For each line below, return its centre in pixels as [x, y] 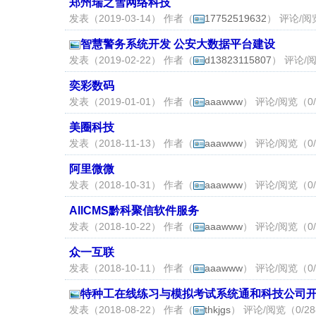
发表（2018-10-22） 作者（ [131, 226]
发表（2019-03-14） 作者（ [131, 18]
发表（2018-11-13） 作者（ [131, 143]
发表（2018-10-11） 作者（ [131, 268]
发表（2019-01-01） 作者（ [131, 102]
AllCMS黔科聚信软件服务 [134, 211]
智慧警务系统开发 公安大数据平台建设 [178, 44]
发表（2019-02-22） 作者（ [131, 60]
